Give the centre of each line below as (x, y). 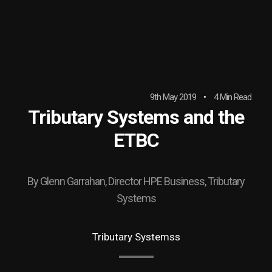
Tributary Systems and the (136, 117)
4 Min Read (233, 97)
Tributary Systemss (136, 237)
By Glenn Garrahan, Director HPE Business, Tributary (136, 181)
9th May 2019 (173, 97)
